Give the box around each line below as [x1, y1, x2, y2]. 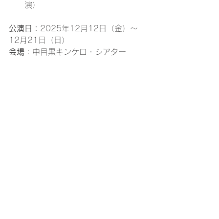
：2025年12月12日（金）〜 [32, 24, 138, 32]
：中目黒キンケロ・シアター [24, 48, 126, 56]
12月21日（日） [9, 36, 69, 44]
